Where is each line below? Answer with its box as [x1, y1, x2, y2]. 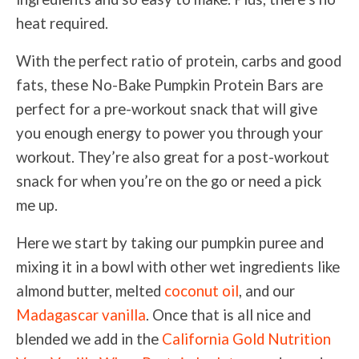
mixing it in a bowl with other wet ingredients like [16, 258, 340, 276]
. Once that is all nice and [146, 306, 311, 325]
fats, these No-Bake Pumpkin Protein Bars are [16, 76, 323, 95]
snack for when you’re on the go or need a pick [16, 172, 321, 191]
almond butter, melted [16, 282, 164, 301]
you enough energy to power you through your [16, 124, 323, 143]
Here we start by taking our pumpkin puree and [16, 234, 324, 252]
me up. [16, 196, 58, 215]
